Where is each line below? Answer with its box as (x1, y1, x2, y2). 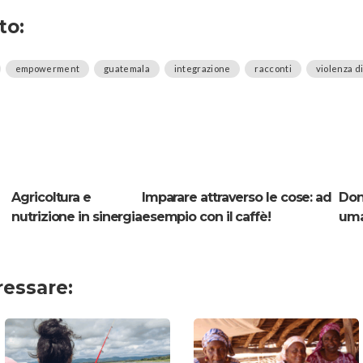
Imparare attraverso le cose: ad (141, 190, 331, 206)
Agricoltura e (11, 190, 91, 206)
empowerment (15, 63, 80, 75)
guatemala (104, 63, 150, 75)
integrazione (173, 63, 231, 75)
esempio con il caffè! (141, 209, 271, 225)
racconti (254, 63, 292, 75)
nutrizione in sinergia (11, 209, 143, 225)
